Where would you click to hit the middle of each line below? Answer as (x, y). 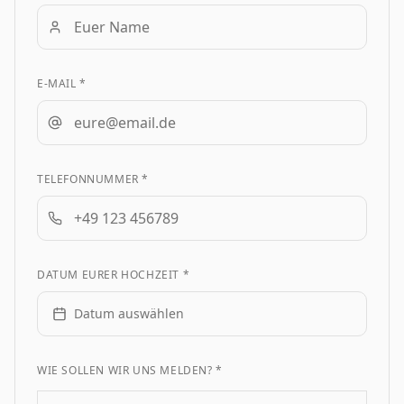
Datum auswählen (129, 313)
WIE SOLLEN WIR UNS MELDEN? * (130, 370)
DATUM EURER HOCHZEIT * (114, 274)
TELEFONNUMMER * (93, 179)
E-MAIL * (62, 83)
